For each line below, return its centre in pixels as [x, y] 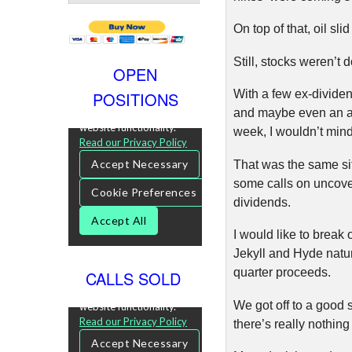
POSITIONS [135, 99]
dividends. [262, 202]
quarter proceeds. [282, 272]
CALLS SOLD [135, 278]
